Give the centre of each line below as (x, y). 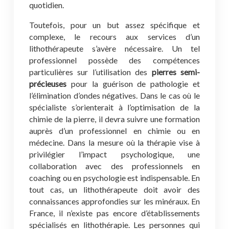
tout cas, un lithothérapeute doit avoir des (114, 189)
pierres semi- (176, 72)
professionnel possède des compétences (114, 60)
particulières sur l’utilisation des (90, 72)
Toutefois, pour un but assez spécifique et (114, 25)
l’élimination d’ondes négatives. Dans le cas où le (114, 95)
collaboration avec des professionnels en (114, 166)
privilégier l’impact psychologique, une (114, 154)
